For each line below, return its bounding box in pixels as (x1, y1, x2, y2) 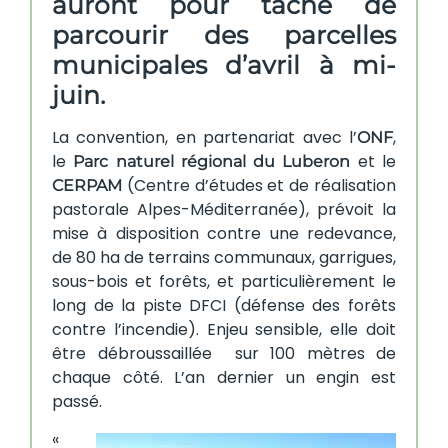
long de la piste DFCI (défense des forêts (52, 293, 396, 317)
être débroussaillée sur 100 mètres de (52, 341, 396, 365)
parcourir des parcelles (52, 19, 396, 50)
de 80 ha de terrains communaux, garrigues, (52, 245, 396, 269)
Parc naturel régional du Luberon (73, 151, 351, 171)
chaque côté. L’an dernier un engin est (52, 365, 396, 389)
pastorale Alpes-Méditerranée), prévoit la (52, 197, 396, 221)
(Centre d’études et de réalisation (122, 173, 396, 197)
